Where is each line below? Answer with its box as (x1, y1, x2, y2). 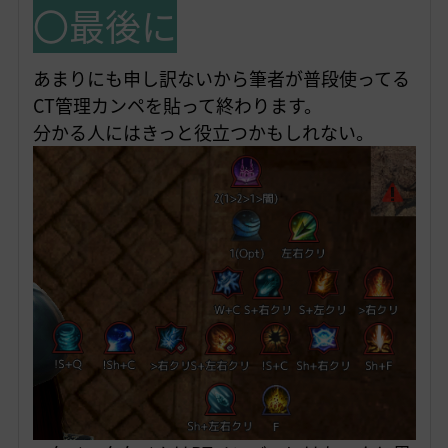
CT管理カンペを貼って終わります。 (32, 92, 322, 120)
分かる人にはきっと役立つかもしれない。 (32, 119, 374, 147)
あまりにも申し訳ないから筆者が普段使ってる (32, 65, 410, 93)
